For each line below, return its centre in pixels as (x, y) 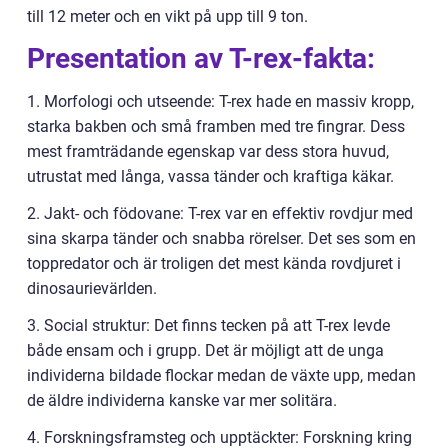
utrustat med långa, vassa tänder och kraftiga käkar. (210, 176)
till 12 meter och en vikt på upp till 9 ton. (167, 16)
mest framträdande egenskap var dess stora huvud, (208, 151)
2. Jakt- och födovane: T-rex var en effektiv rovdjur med (220, 213)
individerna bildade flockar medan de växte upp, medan (221, 375)
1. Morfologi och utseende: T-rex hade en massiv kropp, (220, 101)
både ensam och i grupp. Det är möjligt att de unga (205, 350)
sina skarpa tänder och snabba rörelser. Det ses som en (221, 238)
